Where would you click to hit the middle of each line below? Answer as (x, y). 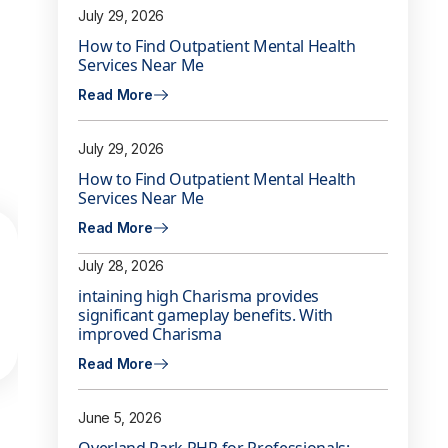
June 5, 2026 (120, 418)
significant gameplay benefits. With (206, 315)
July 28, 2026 (121, 266)
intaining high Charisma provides (199, 296)
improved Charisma (150, 334)
